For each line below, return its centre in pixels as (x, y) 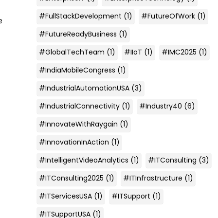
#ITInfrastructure (153, 178)
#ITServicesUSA (65, 196)
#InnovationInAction (74, 142)
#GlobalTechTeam (72, 52)
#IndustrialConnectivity (79, 106)
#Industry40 (160, 106)
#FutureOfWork (168, 16)
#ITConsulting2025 (71, 178)
